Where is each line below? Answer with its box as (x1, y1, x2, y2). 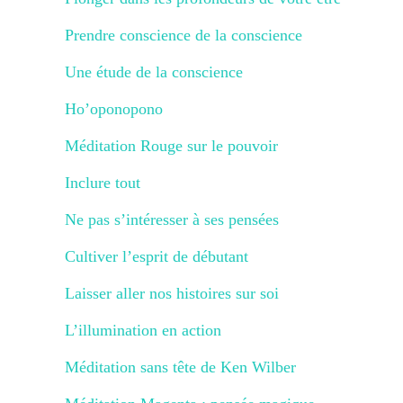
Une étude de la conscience (65, 62, 243, 81)
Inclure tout (65, 173, 140, 192)
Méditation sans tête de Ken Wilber (65, 357, 296, 376)
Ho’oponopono (65, 99, 163, 118)
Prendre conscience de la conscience (65, 25, 302, 44)
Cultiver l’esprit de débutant (65, 246, 248, 265)
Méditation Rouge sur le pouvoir (65, 136, 278, 155)
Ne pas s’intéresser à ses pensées (65, 210, 279, 228)
